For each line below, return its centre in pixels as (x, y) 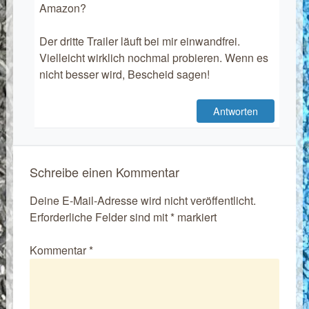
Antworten (236, 111)
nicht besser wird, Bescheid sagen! (124, 74)
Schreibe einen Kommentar (104, 172)
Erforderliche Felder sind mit (100, 217)
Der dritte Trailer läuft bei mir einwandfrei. (139, 41)
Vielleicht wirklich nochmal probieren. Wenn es (153, 58)
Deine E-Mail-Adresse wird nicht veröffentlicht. (142, 201)
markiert (195, 217)
